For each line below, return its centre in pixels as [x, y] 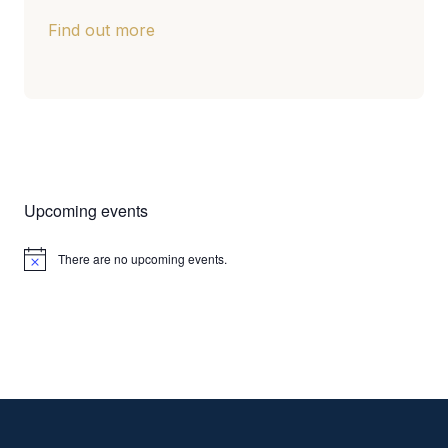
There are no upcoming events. [142, 259]
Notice [40, 265]
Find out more [101, 30]
